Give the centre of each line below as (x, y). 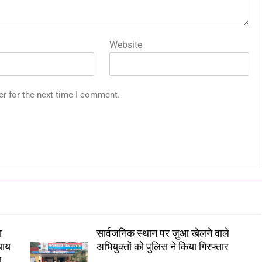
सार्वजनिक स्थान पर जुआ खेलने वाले (163, 233)
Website (126, 45)
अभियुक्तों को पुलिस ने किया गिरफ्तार (163, 247)
